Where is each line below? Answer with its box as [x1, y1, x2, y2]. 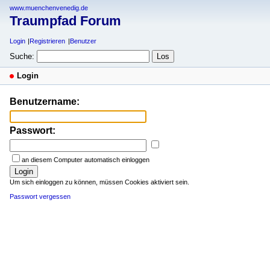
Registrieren [30, 37, 66, 45]
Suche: [10, 51, 34, 61]
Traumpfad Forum [10, 13, 121, 29]
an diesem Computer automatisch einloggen [22, 155, 149, 163]
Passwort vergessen [10, 192, 71, 200]
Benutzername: [10, 96, 80, 107]
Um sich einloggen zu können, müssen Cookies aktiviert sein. [10, 178, 189, 186]
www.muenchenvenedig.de [10, 4, 88, 11]
